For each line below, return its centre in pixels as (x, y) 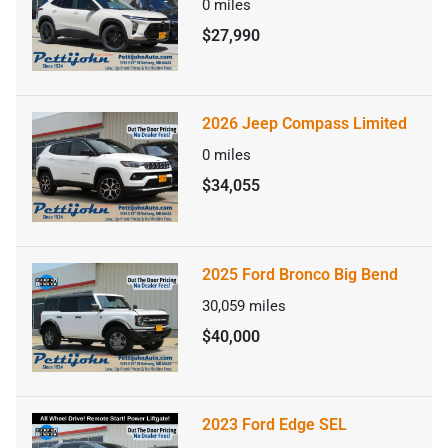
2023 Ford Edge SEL (274, 425)
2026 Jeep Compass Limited (304, 124)
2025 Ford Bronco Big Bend (300, 274)
